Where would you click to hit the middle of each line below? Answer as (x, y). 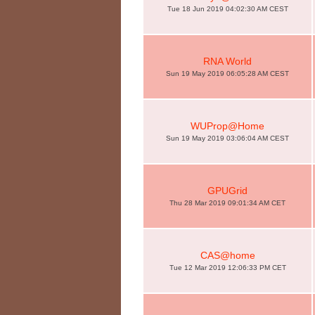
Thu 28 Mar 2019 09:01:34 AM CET (227, 203)
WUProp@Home (227, 126)
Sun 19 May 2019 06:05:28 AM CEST (227, 73)
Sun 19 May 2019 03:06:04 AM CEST (227, 138)
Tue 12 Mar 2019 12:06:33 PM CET (227, 268)
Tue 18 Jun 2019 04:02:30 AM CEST (227, 9)
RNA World (227, 61)
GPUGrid (227, 191)
